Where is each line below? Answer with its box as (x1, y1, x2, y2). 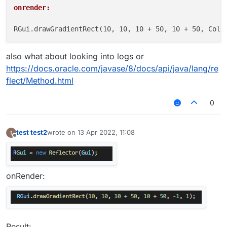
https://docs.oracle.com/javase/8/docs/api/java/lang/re (6, 63, 218, 73)
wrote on (47, 128, 78, 137)
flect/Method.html (6, 75, 73, 86)
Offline (14, 136, 35, 144)
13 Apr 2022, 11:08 (78, 128, 135, 137)
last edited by (47, 132, 89, 141)
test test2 (16, 128, 47, 137)
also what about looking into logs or (6, 51, 144, 61)
